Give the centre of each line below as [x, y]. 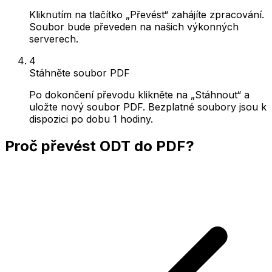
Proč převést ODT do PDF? [100, 146]
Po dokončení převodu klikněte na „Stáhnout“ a [139, 94]
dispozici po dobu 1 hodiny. [91, 119]
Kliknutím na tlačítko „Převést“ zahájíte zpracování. [147, 14]
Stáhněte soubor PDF [80, 73]
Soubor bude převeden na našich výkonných [134, 26]
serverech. [54, 39]
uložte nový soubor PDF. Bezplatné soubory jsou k [148, 107]
